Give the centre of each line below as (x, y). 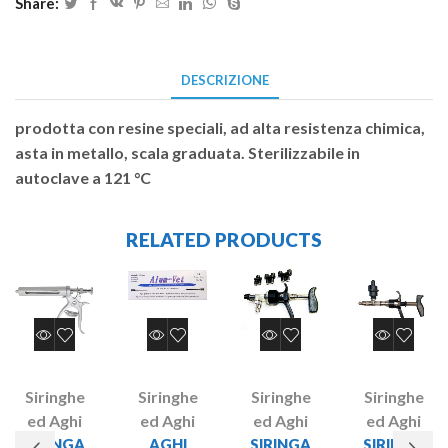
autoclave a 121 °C (83, 177)
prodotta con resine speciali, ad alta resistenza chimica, (220, 127)
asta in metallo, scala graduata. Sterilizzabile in (187, 152)
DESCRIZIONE (224, 80)
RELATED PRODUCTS (224, 239)
